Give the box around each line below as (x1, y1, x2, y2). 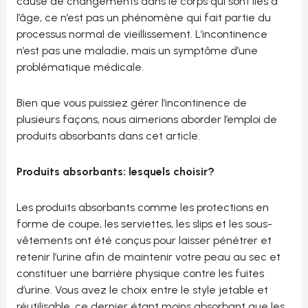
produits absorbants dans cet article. (16, 129, 200, 143)
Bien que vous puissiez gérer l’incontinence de (16, 96, 247, 110)
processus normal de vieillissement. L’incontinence (16, 27, 267, 41)
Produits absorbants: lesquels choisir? (16, 165, 214, 179)
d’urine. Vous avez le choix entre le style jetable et (16, 283, 268, 297)
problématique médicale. (16, 60, 144, 74)
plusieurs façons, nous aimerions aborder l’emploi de (16, 113, 277, 126)
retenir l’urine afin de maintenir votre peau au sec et (16, 250, 280, 264)
